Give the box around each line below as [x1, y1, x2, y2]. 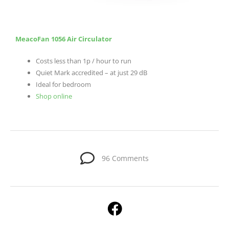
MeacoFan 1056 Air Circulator [15, 34, 112, 43]
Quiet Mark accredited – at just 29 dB [36, 67, 147, 77]
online [53, 91, 72, 101]
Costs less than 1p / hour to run [36, 56, 131, 65]
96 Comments [102, 153, 149, 164]
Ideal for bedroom [36, 79, 91, 89]
